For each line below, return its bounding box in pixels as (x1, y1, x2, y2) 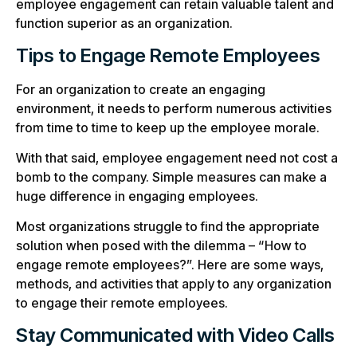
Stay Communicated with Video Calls (16, 323, 335, 347)
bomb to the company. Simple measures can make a (16, 169, 327, 185)
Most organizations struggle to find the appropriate (16, 218, 320, 235)
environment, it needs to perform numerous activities (16, 100, 331, 116)
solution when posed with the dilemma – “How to (16, 237, 307, 254)
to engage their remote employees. (16, 295, 228, 312)
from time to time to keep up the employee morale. (16, 119, 320, 135)
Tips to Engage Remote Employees (16, 43, 320, 67)
